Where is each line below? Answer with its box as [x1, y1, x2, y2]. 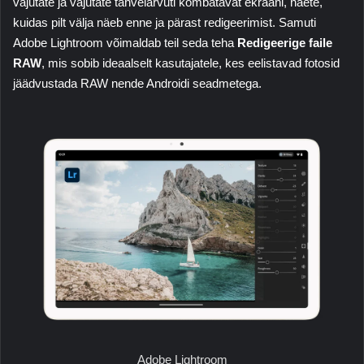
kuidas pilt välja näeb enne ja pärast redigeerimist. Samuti [13, 15, 316, 29]
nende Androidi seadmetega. [108, 76, 262, 90]
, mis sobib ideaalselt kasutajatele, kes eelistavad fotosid [41, 55, 340, 70]
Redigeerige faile [237, 35, 332, 50]
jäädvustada [13, 76, 80, 90]
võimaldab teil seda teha [103, 35, 237, 50]
